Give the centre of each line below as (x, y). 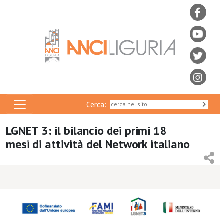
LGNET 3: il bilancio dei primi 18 (86, 130)
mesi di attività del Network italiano (98, 144)
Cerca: (98, 104)
